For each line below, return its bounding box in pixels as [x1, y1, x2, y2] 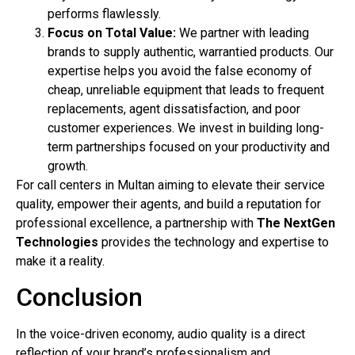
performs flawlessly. [48, 6, 161, 22]
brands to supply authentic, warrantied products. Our [48, 44, 334, 60]
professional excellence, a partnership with [16, 216, 257, 231]
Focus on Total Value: [48, 25, 176, 41]
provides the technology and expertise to [98, 235, 329, 250]
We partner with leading [176, 25, 309, 41]
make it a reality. [16, 254, 105, 269]
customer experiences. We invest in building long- [48, 120, 324, 136]
